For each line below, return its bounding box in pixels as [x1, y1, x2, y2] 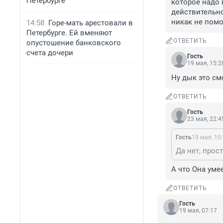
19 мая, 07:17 [179, 207, 217, 215]
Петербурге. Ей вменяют [26, 28, 112, 37]
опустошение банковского [26, 38, 121, 47]
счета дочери [26, 48, 73, 57]
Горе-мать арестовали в [48, 18, 133, 27]
